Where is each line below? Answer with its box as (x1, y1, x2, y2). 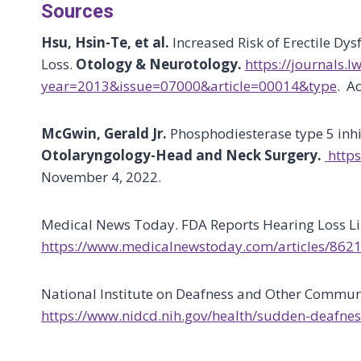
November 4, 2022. (41, 168, 161, 186)
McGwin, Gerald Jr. (41, 124, 170, 143)
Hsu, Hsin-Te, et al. (41, 33, 169, 52)
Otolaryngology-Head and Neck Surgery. (41, 146, 325, 164)
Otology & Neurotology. (76, 55, 242, 73)
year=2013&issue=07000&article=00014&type (41, 77, 337, 95)
